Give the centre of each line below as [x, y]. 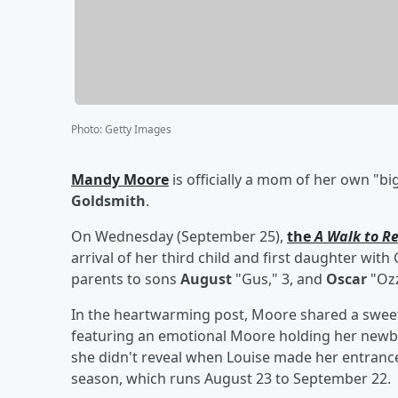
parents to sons [126, 279]
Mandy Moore [120, 179]
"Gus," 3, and [279, 279]
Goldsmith [108, 200]
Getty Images [138, 129]
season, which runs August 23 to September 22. [231, 378]
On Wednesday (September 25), [179, 236]
